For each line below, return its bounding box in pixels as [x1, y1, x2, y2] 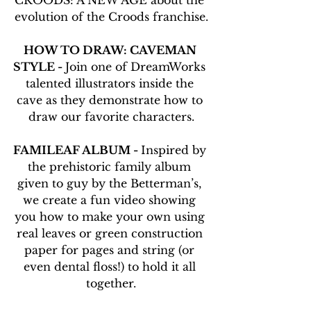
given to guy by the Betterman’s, [17, 176, 205, 191]
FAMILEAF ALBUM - [12, 143, 141, 158]
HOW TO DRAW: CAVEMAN [23, 43, 199, 58]
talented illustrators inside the [25, 76, 197, 91]
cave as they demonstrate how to [16, 93, 206, 108]
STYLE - [13, 60, 65, 74]
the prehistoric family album [28, 160, 194, 174]
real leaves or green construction [16, 226, 206, 241]
